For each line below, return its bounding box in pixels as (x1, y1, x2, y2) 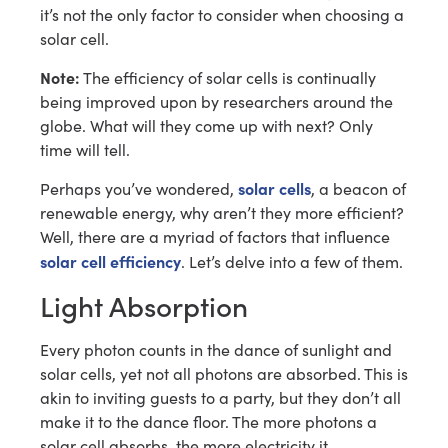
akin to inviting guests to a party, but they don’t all (40, 386, 401, 408)
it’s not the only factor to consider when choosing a (40, 3, 404, 25)
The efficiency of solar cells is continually (80, 66, 376, 88)
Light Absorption (40, 284, 248, 325)
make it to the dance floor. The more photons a (40, 410, 377, 432)
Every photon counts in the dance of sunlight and (40, 338, 392, 360)
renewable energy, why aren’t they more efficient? (40, 202, 404, 224)
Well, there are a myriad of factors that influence (40, 226, 390, 248)
